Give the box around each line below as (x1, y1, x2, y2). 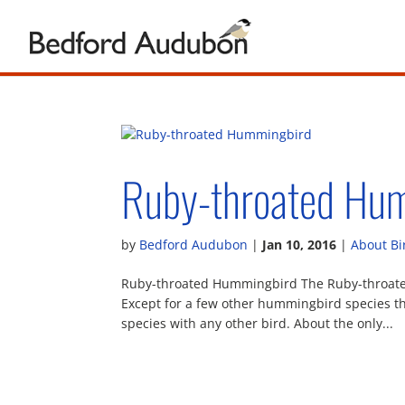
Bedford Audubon (139, 236, 249, 253)
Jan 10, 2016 (262, 236, 337, 253)
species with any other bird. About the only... (121, 315, 394, 332)
